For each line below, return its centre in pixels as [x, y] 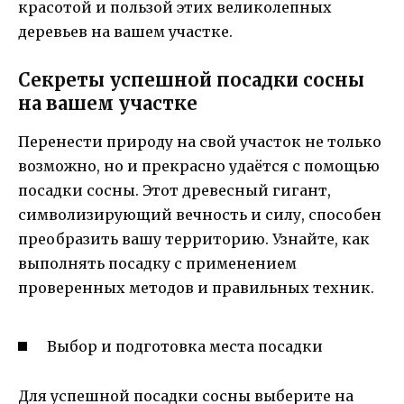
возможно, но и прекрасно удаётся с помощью [199, 166]
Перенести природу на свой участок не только [200, 142]
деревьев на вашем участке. [125, 31]
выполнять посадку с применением [157, 264]
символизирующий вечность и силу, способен [200, 215]
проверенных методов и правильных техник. [196, 288]
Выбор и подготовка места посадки [185, 347]
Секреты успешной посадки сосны [191, 80]
